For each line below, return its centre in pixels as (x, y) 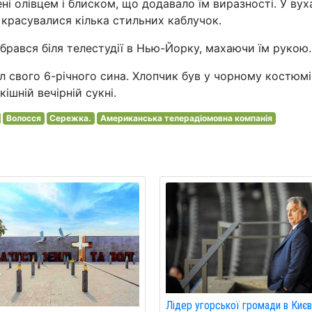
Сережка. (71, 118)
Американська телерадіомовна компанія (186, 118)
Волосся (23, 118)
